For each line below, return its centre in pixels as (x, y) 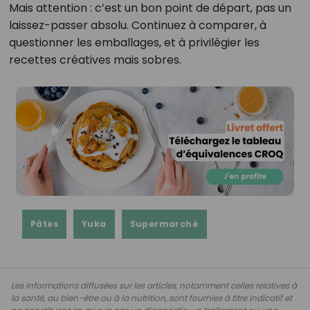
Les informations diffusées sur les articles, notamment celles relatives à (154, 285)
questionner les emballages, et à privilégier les (134, 43)
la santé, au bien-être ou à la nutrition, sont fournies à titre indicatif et (152, 298)
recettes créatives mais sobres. (95, 60)
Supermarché (164, 224)
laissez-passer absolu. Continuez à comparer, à (137, 26)
